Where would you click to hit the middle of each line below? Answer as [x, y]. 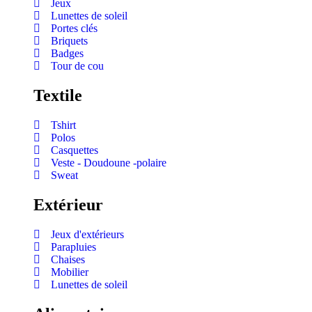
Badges [67, 54]
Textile [58, 95]
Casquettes [75, 150]
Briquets [69, 41]
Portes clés [74, 29]
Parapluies [73, 247]
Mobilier [70, 272]
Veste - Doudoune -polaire [109, 162]
